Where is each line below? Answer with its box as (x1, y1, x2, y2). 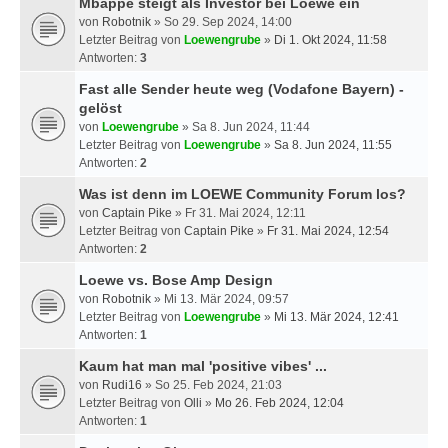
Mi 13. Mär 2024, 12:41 (274, 310, 399, 324)
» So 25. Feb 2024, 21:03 (142, 378, 282, 392)
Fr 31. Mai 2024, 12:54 (267, 224, 389, 238)
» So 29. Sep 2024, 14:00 (151, 15, 292, 29)
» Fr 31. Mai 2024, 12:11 (172, 206, 306, 220)
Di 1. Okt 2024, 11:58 (274, 33, 387, 47)
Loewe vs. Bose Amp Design (79, 272, 273, 288)
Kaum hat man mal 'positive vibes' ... (79, 358, 327, 374)
